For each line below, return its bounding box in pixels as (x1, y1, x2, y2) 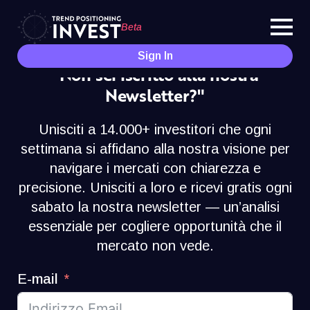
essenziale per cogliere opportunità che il (28, 218, 282, 234)
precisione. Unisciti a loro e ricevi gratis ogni (18, 179, 292, 195)
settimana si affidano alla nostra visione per (20, 140, 290, 156)
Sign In (137, 50, 173, 62)
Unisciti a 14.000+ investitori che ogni (39, 121, 271, 137)
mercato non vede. (96, 237, 214, 253)
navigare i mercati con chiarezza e (49, 160, 261, 176)
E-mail (17, 271, 59, 286)
